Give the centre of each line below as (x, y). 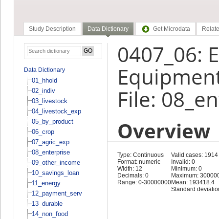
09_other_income (56, 162)
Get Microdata (171, 29)
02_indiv (43, 90)
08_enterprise (51, 152)
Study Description (52, 29)
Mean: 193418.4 (193, 182)
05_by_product (52, 121)
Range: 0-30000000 (144, 182)
